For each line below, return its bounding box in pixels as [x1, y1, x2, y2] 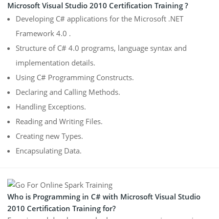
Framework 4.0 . [16, 28, 71, 38]
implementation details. [16, 57, 95, 67]
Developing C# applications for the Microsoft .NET [16, 13, 183, 23]
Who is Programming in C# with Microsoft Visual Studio [7, 191, 200, 201]
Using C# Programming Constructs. [16, 72, 134, 82]
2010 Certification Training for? [7, 203, 116, 213]
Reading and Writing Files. [16, 116, 103, 126]
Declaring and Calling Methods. [16, 87, 120, 97]
